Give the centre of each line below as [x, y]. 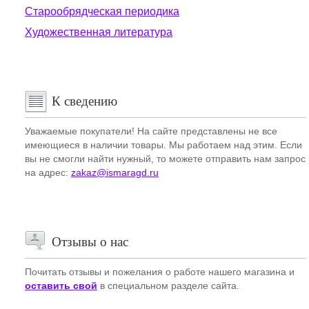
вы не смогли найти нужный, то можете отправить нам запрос [165, 159]
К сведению [84, 101]
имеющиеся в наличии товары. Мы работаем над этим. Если [163, 145]
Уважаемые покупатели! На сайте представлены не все [151, 131]
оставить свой [61, 286]
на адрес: [48, 172]
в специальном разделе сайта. [168, 286]
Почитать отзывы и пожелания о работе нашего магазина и [160, 272]
